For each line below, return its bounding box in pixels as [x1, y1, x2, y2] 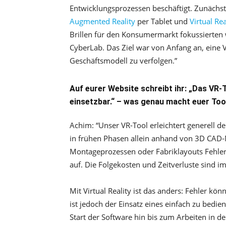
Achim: [70, 120, 94, 130]
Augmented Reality [70, 16, 135, 26]
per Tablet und [135, 16, 190, 26]
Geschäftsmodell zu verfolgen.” [70, 55, 177, 66]
